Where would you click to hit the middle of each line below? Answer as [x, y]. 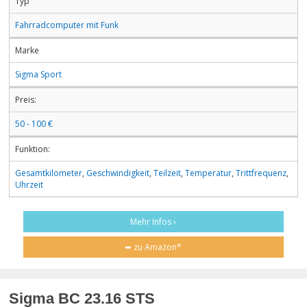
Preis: [26, 99]
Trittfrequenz [261, 173]
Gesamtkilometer [49, 173]
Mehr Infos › [153, 221]
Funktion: [33, 149]
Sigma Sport [38, 74]
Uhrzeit [29, 184]
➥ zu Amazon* [153, 247]
